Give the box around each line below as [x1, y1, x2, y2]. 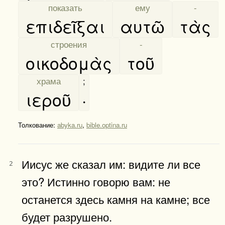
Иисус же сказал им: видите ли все [22, 155, 200, 172]
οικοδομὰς [21, 50, 117, 75]
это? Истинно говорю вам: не [22, 173, 170, 189]
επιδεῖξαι [21, 13, 109, 38]
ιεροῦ [21, 86, 76, 111]
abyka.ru [57, 120, 82, 130]
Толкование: [18, 120, 57, 130]
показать [48, 1, 82, 14]
